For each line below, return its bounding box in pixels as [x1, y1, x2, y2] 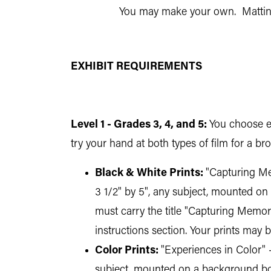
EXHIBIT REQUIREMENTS [71, 61, 202, 73]
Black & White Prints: [95, 168, 203, 179]
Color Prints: [95, 245, 158, 256]
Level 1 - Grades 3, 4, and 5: [71, 119, 207, 131]
